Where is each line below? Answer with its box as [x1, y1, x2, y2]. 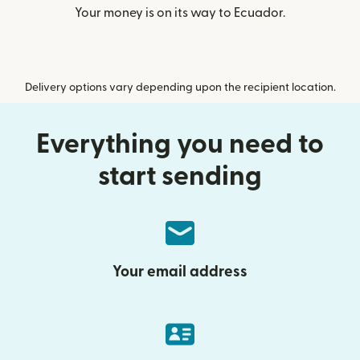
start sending [98, 162, 262, 190]
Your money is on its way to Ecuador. [75, 6, 285, 19]
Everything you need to [36, 130, 324, 157]
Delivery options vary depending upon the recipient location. [24, 81, 336, 93]
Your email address [112, 264, 247, 280]
